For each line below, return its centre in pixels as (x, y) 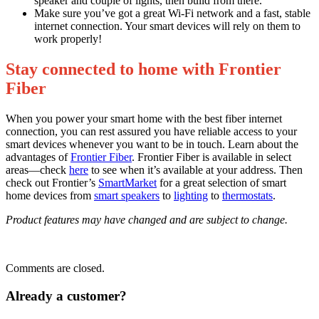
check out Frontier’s (52, 182)
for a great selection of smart (221, 182)
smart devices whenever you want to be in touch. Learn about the (152, 144)
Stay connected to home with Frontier (143, 69)
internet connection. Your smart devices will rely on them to (167, 26)
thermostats (247, 195)
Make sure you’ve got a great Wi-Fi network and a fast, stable (172, 14)
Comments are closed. (55, 268)
